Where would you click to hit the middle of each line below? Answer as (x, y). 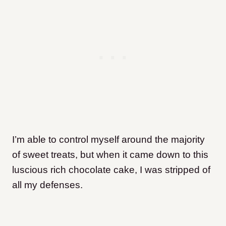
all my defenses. (47, 185)
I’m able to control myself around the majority (108, 139)
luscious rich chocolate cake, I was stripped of (111, 170)
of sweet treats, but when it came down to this (110, 155)
